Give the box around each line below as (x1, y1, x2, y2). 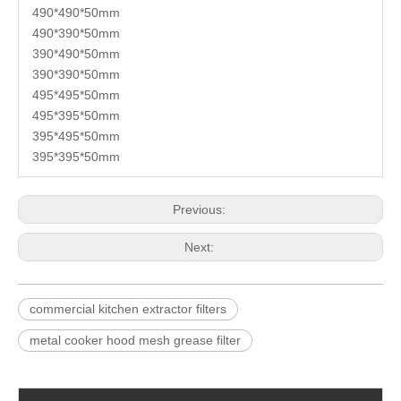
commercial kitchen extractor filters (30, 301, 226, 316)
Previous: (172, 201, 229, 217)
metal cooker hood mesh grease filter (30, 332, 241, 347)
